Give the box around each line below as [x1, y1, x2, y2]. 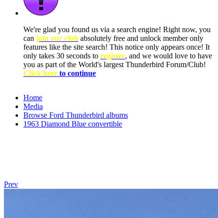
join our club [36, 34, 78, 42]
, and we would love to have [125, 52, 212, 60]
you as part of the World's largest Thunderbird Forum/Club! [23, 60, 206, 69]
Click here [23, 69, 59, 77]
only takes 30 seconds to [23, 52, 100, 60]
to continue [59, 69, 96, 77]
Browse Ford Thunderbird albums [23, 111, 128, 119]
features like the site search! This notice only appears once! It [23, 43, 210, 51]
